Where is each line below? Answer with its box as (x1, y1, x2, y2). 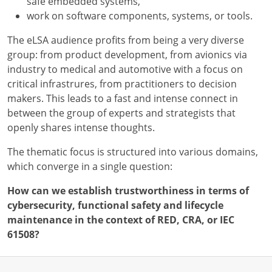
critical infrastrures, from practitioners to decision (7, 77, 237, 91)
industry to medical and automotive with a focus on (7, 63, 243, 76)
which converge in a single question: (7, 160, 172, 174)
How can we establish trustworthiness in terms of (7, 184, 249, 198)
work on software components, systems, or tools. (27, 9, 253, 23)
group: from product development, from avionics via (7, 48, 247, 62)
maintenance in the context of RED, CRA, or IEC (7, 213, 234, 227)
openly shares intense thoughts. (7, 121, 155, 135)
